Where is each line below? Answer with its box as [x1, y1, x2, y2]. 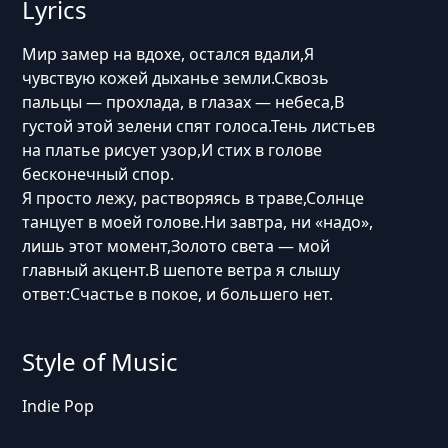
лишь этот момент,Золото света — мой [21, 235, 330, 257]
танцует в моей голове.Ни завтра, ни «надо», [21, 211, 373, 233]
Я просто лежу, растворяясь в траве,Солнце [21, 187, 364, 209]
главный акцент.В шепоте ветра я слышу [21, 259, 340, 281]
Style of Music [21, 345, 178, 378]
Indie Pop [21, 395, 94, 417]
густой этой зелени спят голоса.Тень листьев [21, 115, 375, 137]
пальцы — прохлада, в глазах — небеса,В [21, 91, 344, 113]
